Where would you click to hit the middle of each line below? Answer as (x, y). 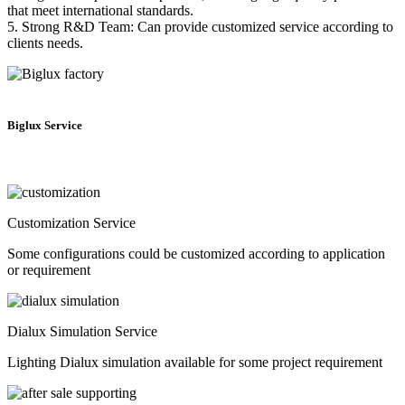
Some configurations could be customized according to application (196, 253)
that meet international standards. (100, 11)
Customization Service (71, 222)
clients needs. (45, 43)
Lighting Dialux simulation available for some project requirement (195, 362)
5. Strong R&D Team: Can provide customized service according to (200, 27)
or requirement (49, 269)
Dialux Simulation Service (82, 331)
